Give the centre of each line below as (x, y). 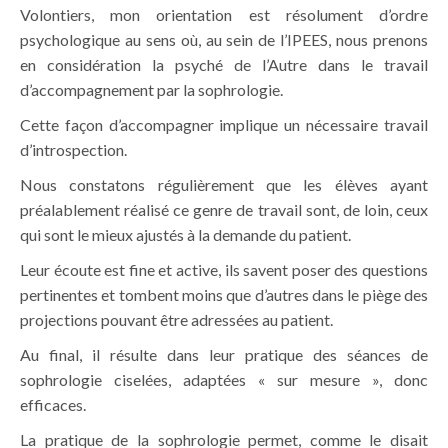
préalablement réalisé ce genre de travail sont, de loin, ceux (224, 210)
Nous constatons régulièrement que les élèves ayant (224, 185)
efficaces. (53, 405)
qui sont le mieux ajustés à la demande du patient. (185, 235)
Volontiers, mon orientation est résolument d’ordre (224, 15)
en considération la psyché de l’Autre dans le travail (224, 65)
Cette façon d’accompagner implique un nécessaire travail (224, 125)
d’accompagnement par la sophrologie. (151, 90)
